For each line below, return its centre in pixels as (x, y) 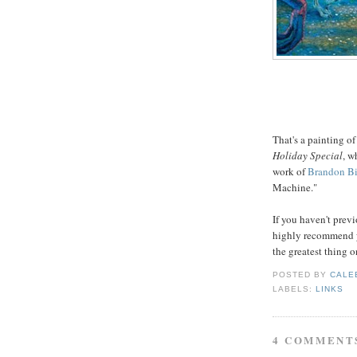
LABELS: (294, 288)
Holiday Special (308, 156)
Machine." (295, 188)
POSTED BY (302, 275)
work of (290, 172)
